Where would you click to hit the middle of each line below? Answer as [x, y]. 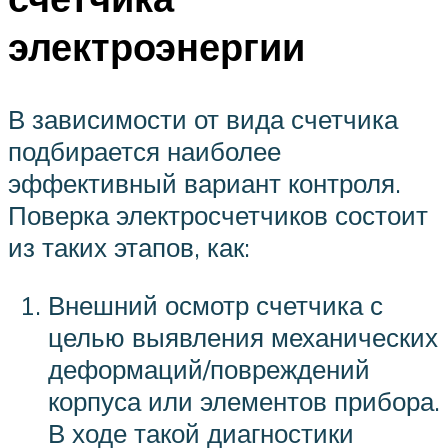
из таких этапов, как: [129, 247]
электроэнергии [156, 47]
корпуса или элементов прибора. [244, 400]
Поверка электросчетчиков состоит [218, 215]
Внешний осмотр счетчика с [215, 304]
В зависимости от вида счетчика [203, 119]
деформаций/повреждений [209, 368]
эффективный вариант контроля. [204, 183]
